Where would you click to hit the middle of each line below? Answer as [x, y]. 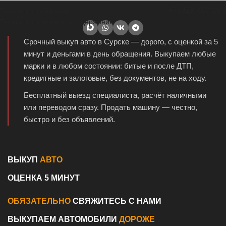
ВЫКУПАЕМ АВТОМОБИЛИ [63, 219]
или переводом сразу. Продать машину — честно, [110, 107]
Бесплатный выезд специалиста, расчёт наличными [115, 95]
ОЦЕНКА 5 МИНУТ [44, 178]
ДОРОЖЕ [137, 219]
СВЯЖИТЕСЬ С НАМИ [116, 201]
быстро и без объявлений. [69, 120]
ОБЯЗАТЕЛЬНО [39, 201]
